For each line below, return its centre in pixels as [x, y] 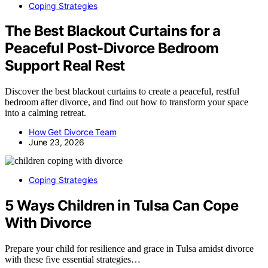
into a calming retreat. [45, 113]
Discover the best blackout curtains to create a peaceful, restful [122, 92]
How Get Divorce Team [73, 132]
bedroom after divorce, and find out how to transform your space [127, 102]
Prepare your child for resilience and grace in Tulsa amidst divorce [129, 249]
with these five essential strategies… [73, 260]
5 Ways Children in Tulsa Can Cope [122, 206]
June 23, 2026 [57, 142]
